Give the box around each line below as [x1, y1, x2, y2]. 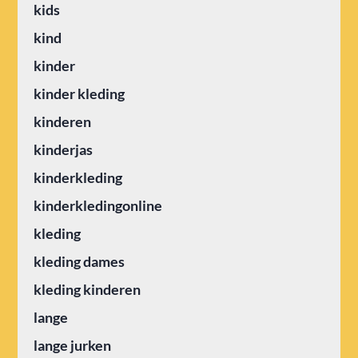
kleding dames [34, 252, 125, 270]
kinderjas [34, 140, 93, 158]
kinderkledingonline [34, 196, 163, 214]
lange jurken [34, 336, 112, 354]
